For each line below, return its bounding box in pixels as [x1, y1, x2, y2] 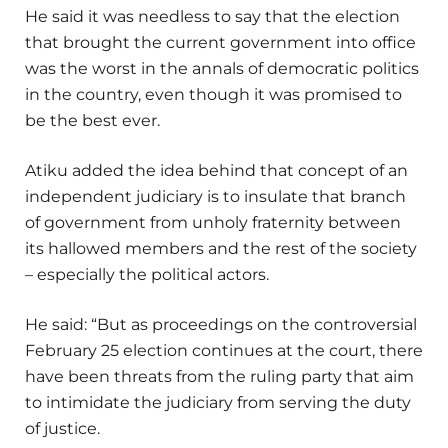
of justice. [25, 419, 100, 439]
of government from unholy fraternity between [25, 213, 401, 233]
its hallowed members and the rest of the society [25, 239, 417, 259]
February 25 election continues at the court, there [25, 341, 423, 361]
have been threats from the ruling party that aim [25, 367, 414, 387]
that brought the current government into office [25, 32, 416, 52]
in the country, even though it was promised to [25, 84, 402, 104]
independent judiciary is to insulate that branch [25, 187, 406, 207]
